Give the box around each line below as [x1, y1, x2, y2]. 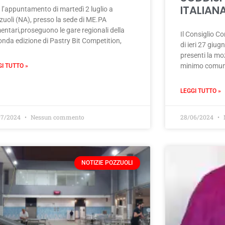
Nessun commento [29, 113, 85, 122]
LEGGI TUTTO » [180, 87, 221, 95]
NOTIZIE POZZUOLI [81, 159, 133, 167]
